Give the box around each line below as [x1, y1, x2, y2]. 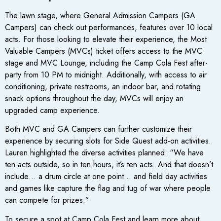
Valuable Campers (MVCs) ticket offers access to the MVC [5, 45, 202, 57]
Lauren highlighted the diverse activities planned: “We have [5, 147, 204, 159]
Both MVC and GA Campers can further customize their [5, 123, 192, 135]
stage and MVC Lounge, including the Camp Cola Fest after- [5, 57, 208, 69]
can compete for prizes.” [5, 194, 89, 206]
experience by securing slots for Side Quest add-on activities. [5, 135, 211, 147]
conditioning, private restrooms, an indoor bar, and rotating [5, 81, 201, 93]
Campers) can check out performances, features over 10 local [5, 22, 213, 34]
